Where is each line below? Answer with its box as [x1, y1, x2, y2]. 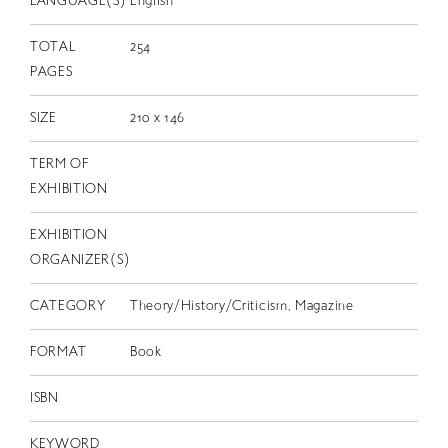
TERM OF [29, 157, 89, 173]
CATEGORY [29, 299, 106, 315]
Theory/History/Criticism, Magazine [129, 299, 354, 315]
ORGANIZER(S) [29, 253, 131, 269]
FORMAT [29, 345, 88, 361]
